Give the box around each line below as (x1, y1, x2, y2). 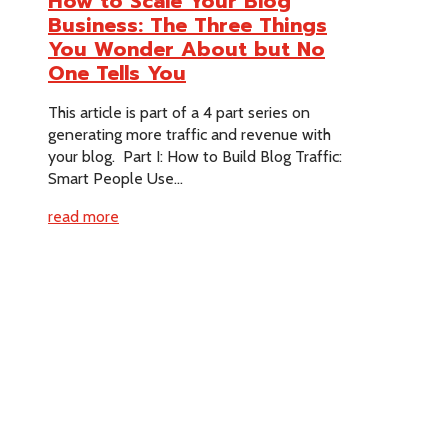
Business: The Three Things (48, 10, 327, 41)
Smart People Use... (48, 168, 183, 188)
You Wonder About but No (48, 34, 325, 65)
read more (48, 206, 119, 226)
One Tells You (48, 58, 186, 89)
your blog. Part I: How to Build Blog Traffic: (48, 146, 342, 166)
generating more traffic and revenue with (48, 124, 331, 144)
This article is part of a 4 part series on (48, 102, 310, 122)
